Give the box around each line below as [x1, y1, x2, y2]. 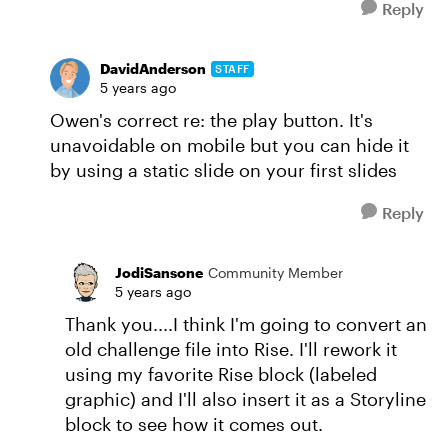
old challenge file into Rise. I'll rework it [65, 338, 397, 360]
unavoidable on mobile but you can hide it [50, 134, 409, 156]
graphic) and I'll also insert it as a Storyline [65, 388, 426, 410]
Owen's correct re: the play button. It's [50, 109, 373, 131]
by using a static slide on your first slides [50, 159, 397, 181]
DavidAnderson [100, 60, 206, 77]
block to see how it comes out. [65, 413, 323, 435]
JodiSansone [115, 264, 203, 281]
